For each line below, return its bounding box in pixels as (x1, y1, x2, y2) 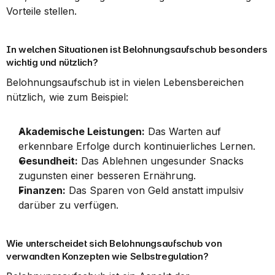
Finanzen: (18, 184, 66, 196)
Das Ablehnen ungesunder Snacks (78, 155, 244, 167)
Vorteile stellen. (6, 5, 77, 17)
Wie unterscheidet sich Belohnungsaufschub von (6, 238, 222, 249)
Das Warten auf (145, 125, 221, 137)
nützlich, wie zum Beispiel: (6, 91, 128, 103)
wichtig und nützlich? (6, 56, 98, 68)
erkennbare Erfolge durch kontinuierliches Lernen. (18, 140, 255, 152)
